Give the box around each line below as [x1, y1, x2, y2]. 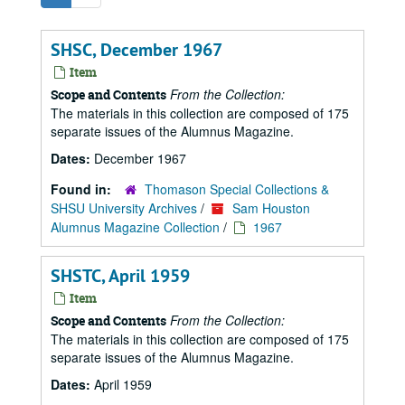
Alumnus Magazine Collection [51, 218, 220, 236]
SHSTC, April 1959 [51, 264, 190, 287]
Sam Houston [232, 199, 310, 217]
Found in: [51, 180, 115, 198]
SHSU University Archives [51, 199, 197, 217]
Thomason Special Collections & [145, 180, 329, 198]
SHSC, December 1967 [51, 38, 222, 61]
